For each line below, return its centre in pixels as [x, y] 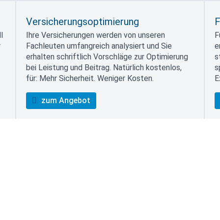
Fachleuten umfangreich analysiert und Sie [99, 46]
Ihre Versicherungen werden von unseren [95, 35]
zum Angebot [65, 100]
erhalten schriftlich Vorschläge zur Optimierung [107, 56]
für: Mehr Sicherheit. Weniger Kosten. [90, 78]
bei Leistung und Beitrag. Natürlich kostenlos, [104, 67]
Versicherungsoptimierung [82, 21]
